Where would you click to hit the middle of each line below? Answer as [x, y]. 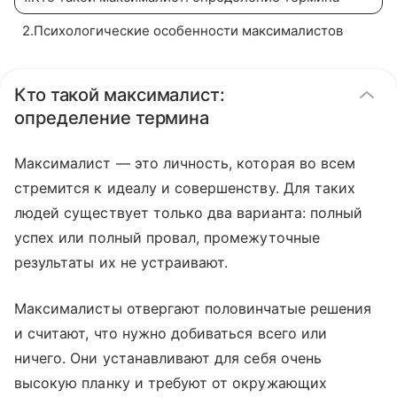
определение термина [112, 118]
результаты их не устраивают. [121, 262]
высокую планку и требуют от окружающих [171, 383]
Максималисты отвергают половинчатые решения [193, 308]
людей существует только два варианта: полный [189, 213]
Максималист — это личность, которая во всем [185, 163]
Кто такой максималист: [120, 95]
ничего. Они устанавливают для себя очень [168, 358]
